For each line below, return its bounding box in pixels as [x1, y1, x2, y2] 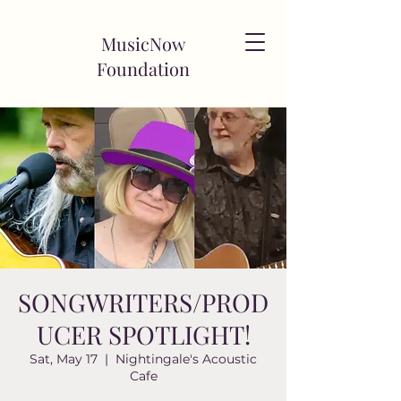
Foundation [97, 56, 190, 81]
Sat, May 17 [30, 351, 98, 367]
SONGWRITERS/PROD [18, 286, 269, 319]
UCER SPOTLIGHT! [36, 318, 251, 351]
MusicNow [101, 31, 185, 55]
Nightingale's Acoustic [115, 351, 257, 367]
